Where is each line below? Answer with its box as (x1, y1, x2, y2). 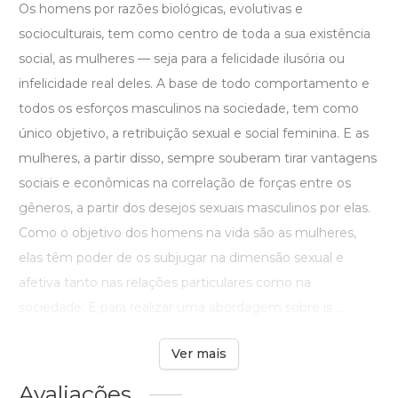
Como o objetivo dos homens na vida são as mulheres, (19, 225, 356, 242)
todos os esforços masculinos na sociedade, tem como (19, 100, 359, 117)
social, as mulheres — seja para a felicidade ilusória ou (19, 51, 345, 68)
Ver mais (171, 346, 227, 362)
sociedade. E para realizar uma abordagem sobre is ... (19, 299, 344, 316)
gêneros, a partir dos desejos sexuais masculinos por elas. (19, 200, 370, 217)
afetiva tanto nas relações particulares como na (19, 275, 311, 291)
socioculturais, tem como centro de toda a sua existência (19, 26, 370, 43)
